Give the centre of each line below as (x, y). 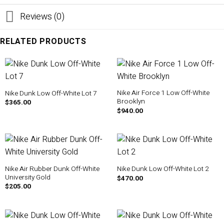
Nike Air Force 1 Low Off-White (163, 93)
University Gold (27, 177)
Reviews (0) (42, 16)
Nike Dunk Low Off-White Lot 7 (51, 94)
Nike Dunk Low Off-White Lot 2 (163, 169)
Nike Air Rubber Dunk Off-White (52, 169)
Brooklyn (131, 102)
